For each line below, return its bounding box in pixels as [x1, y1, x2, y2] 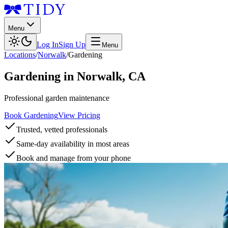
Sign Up [59, 40, 85, 49]
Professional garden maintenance [4, 93, 109, 102]
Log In [37, 40, 59, 49]
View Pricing [58, 110, 100, 120]
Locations [4, 50, 36, 59]
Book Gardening [4, 110, 58, 120]
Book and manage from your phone [16, 153, 131, 162]
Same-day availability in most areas [16, 139, 129, 148]
